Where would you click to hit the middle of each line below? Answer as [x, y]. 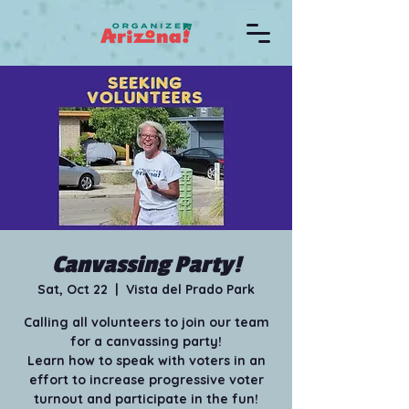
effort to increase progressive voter [146, 380]
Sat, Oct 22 [73, 289]
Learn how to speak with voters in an [146, 361]
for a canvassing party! [146, 341]
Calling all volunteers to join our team [146, 322]
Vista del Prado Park [190, 289]
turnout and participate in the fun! [146, 399]
